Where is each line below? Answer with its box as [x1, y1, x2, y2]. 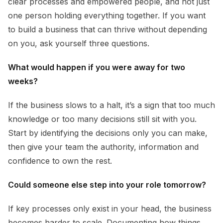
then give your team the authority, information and [8, 142, 199, 152]
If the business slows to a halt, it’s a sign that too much [8, 100, 215, 111]
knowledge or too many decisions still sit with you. [8, 114, 197, 124]
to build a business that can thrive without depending [8, 24, 207, 35]
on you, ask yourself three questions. [8, 38, 149, 49]
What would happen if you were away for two [8, 62, 185, 73]
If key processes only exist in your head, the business [8, 204, 212, 214]
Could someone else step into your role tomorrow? [8, 180, 206, 190]
